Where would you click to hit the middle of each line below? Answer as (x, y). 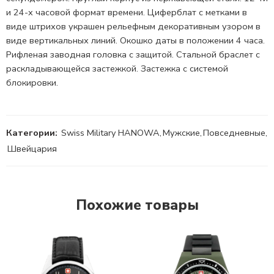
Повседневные (234, 133)
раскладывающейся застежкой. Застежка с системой (117, 69)
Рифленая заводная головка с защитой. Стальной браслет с (133, 55)
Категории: (32, 133)
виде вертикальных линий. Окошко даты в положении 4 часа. (135, 41)
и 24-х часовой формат (56, 13)
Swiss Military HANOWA (110, 133)
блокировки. (32, 83)
